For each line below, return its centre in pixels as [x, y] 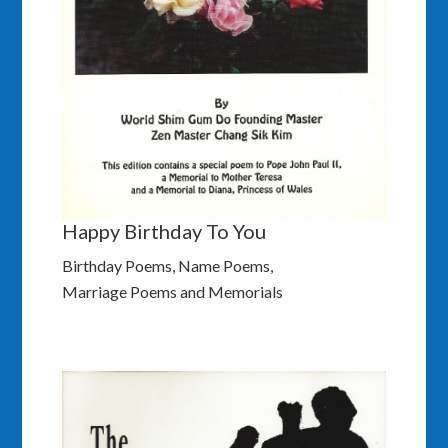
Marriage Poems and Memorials [173, 292]
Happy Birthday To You [164, 231]
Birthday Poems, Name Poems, [168, 266]
